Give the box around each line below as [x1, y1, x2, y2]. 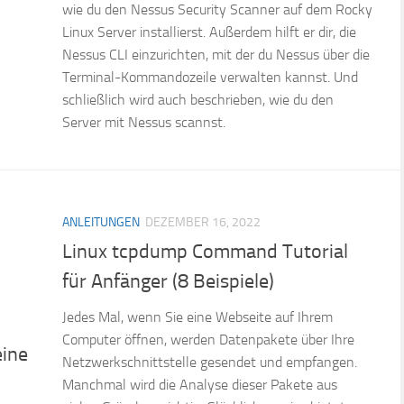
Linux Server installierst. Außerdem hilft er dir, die [62, 23, 356, 41]
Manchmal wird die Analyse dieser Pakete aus [62, 375, 337, 393]
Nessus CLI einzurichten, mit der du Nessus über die [62, 45, 370, 63]
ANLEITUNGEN [62, 214, 140, 230]
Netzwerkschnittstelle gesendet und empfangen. [62, 353, 357, 371]
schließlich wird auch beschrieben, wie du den [62, 90, 334, 108]
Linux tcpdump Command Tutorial [62, 239, 348, 263]
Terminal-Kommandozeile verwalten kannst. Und [62, 68, 358, 86]
